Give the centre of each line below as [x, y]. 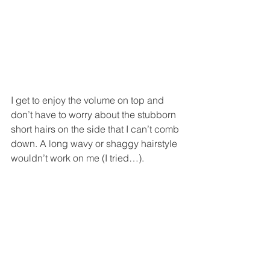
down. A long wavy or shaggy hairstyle [95, 143]
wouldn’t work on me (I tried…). [79, 158]
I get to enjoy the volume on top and [89, 100]
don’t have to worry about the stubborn [95, 114]
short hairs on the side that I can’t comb [96, 129]
